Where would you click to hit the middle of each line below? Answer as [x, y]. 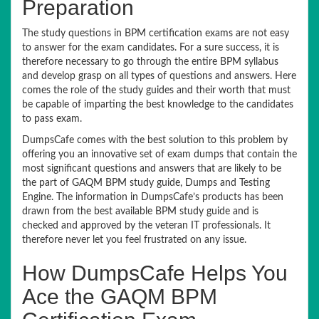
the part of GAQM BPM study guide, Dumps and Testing [146, 183]
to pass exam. [52, 119]
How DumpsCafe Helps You [155, 273]
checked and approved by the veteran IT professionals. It [146, 226]
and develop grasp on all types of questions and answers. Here [159, 76]
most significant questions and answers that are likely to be [152, 169]
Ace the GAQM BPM [120, 297]
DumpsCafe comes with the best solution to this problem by [155, 140]
